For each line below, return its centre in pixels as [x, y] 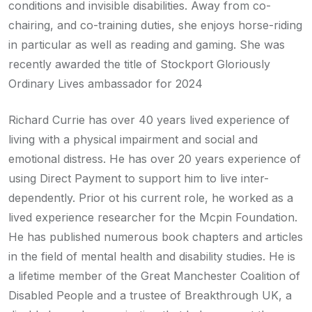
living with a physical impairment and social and [133, 139]
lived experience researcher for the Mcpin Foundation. [153, 217]
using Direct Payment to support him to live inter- [139, 178]
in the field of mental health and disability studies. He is [152, 256]
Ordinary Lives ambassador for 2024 [106, 83]
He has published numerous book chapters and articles [156, 236]
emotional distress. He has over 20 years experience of [155, 158]
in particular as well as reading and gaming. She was [147, 44]
